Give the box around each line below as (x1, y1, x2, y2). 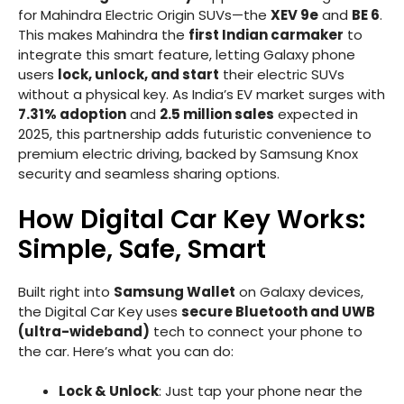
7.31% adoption (18, 105, 126, 124)
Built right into (18, 281, 114, 301)
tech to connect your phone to (150, 321, 363, 341)
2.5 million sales (160, 105, 274, 124)
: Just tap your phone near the (159, 381, 363, 401)
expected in (274, 105, 358, 124)
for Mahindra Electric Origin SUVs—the (18, 5, 271, 25)
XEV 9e (271, 5, 318, 25)
